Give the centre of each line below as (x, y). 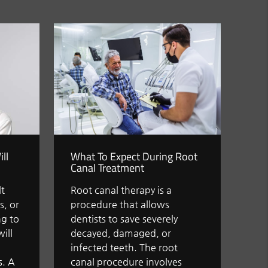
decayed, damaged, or (121, 233)
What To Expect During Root (134, 157)
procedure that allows (120, 205)
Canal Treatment (108, 168)
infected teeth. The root (124, 248)
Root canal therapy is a (121, 190)
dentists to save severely (124, 219)
